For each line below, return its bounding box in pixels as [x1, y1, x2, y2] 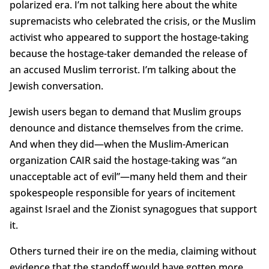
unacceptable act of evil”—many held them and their [9, 169, 247, 183]
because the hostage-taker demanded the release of [9, 46, 247, 60]
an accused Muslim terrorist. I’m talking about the [9, 62, 236, 76]
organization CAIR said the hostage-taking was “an [9, 153, 237, 167]
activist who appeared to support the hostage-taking [9, 30, 249, 44]
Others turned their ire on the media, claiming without [9, 244, 256, 258]
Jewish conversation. [9, 79, 103, 92]
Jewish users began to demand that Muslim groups [9, 104, 241, 118]
